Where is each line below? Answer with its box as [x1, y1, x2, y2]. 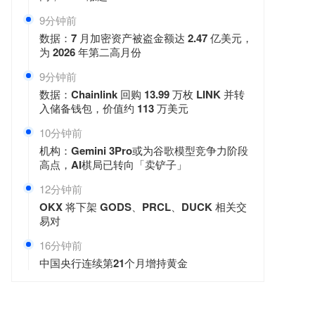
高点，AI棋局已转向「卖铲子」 [39, 157, 187, 172]
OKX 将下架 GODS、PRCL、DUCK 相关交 [39, 199, 247, 214]
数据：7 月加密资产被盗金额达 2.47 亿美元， [39, 30, 252, 46]
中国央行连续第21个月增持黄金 [39, 255, 188, 271]
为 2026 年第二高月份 [39, 44, 141, 60]
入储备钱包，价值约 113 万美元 [39, 101, 188, 116]
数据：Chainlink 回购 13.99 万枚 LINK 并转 [39, 86, 245, 102]
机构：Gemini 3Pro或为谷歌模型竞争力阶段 [39, 143, 248, 158]
